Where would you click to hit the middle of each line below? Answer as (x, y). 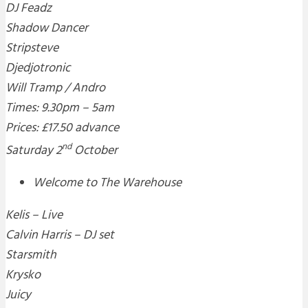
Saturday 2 (34, 151)
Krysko (23, 276)
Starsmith (31, 256)
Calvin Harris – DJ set (60, 236)
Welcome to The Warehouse (107, 184)
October (95, 151)
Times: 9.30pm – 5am (60, 109)
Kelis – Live (34, 216)
